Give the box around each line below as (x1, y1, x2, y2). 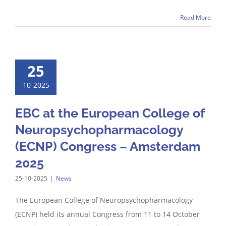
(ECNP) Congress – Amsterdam (15, 139, 200, 154)
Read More (180, 13, 211, 22)
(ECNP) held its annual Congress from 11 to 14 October (15, 209, 200, 219)
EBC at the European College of (15, 105, 204, 121)
